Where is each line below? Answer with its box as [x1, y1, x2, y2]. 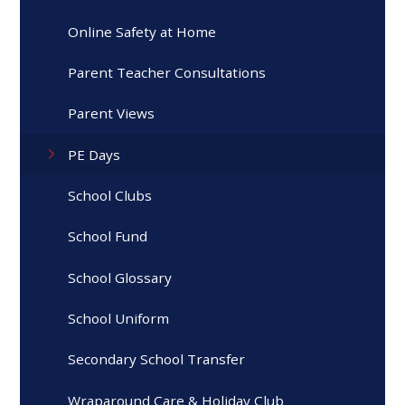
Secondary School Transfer [68, 350, 246, 369]
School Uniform [68, 308, 170, 327]
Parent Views [68, 104, 155, 123]
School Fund [68, 227, 148, 246]
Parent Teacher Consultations [68, 62, 267, 81]
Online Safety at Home [68, 22, 217, 41]
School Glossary [68, 268, 173, 287]
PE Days [68, 145, 121, 164]
